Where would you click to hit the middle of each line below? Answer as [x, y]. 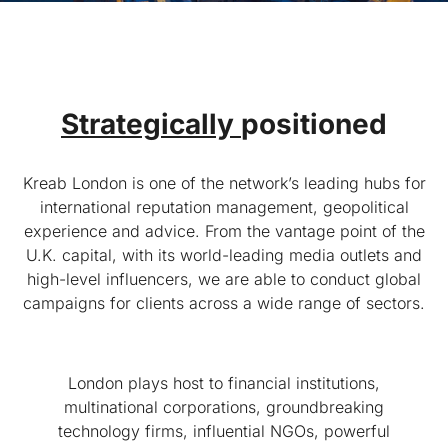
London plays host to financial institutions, [224, 383]
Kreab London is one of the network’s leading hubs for [224, 183]
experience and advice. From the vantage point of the [224, 231]
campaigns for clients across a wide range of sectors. [224, 303]
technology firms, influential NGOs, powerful [224, 431]
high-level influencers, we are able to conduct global [224, 279]
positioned [314, 124]
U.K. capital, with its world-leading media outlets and [224, 255]
